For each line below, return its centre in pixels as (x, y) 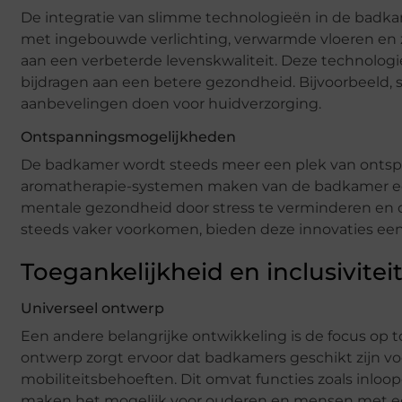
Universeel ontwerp (92, 308)
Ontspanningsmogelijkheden (128, 136)
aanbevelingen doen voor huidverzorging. (171, 103)
